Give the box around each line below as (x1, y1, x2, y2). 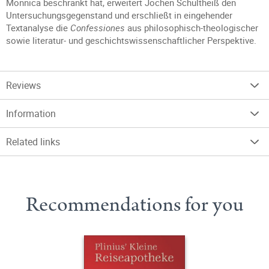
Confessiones (70, 22, 125, 34)
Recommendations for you (25, 190, 244, 219)
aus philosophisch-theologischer (125, 22, 258, 34)
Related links (6, 135, 60, 148)
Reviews (6, 79, 41, 92)
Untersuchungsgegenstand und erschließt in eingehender (6, 9, 232, 21)
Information (6, 107, 56, 120)
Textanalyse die (6, 22, 70, 34)
